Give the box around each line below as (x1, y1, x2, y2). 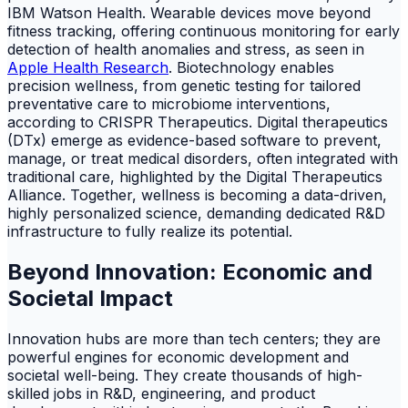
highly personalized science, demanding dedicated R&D (7, 204, 385, 223)
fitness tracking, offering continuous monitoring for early (7, 22, 400, 41)
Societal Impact (7, 285, 173, 312)
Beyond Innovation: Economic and (7, 259, 372, 286)
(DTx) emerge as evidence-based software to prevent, (7, 131, 382, 150)
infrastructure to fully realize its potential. (7, 222, 292, 241)
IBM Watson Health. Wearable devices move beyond (7, 4, 371, 23)
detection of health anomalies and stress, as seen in (7, 40, 364, 59)
